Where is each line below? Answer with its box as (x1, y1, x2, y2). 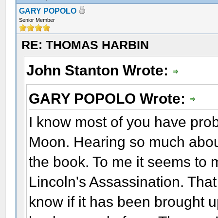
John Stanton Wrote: (26, 62, 173, 78)
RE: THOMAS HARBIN (21, 38, 149, 52)
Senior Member (19, 17, 55, 23)
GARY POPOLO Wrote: (29, 90, 190, 107)
